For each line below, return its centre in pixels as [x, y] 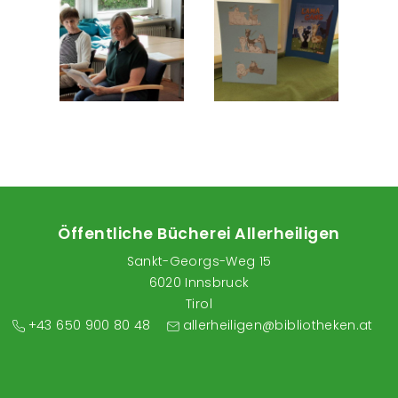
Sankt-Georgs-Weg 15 [199, 262]
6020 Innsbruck [199, 283]
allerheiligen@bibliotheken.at [278, 326]
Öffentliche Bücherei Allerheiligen [199, 234]
